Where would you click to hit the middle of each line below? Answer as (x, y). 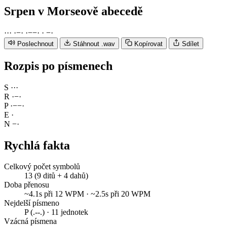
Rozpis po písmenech (58, 66)
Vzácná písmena (30, 221)
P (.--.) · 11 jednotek (56, 212)
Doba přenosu (27, 185)
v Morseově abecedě (90, 11)
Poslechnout (35, 44)
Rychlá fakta (37, 145)
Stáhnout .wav (94, 44)
